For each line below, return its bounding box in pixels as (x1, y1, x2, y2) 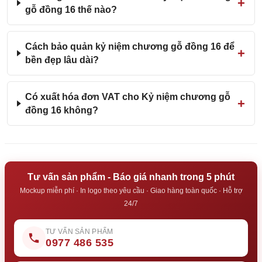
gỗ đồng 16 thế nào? (25, 5, 117, 15)
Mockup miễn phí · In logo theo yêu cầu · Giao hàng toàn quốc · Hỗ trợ (19, 187, 243, 195)
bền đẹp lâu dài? (25, 55, 99, 65)
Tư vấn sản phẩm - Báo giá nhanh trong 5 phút (27, 172, 235, 182)
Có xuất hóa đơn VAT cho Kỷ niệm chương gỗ (25, 92, 231, 102)
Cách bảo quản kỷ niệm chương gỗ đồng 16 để (25, 42, 235, 51)
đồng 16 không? (25, 105, 99, 115)
